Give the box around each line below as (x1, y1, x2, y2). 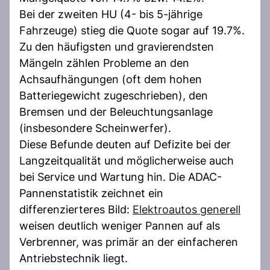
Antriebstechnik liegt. (19, 251, 128, 265)
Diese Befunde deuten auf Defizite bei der (19, 137, 231, 151)
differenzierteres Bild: (19, 202, 133, 216)
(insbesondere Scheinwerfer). (19, 121, 171, 134)
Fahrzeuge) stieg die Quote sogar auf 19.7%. (19, 24, 245, 37)
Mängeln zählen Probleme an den (19, 56, 189, 69)
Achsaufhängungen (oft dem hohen (19, 72, 202, 86)
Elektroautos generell (133, 202, 240, 216)
